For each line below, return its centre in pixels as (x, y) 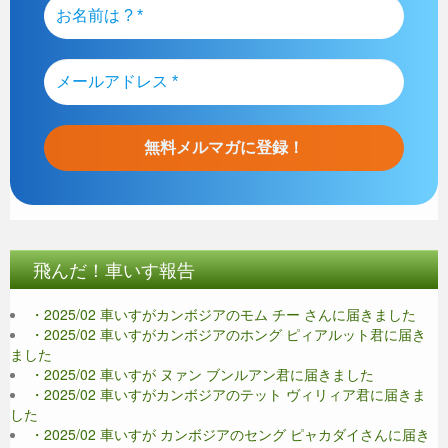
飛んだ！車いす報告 (114, 268)
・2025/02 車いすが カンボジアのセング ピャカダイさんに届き (230, 433)
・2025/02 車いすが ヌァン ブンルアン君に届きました (202, 373)
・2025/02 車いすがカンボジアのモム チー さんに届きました (223, 313)
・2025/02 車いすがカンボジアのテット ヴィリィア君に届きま (228, 393)
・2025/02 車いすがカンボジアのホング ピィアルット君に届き (228, 333)
